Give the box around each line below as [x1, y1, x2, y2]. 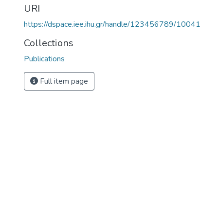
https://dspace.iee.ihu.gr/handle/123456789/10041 [24, 19, 200, 30]
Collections [24, 36, 73, 50]
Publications [24, 54, 65, 64]
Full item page [38, 76, 88, 87]
